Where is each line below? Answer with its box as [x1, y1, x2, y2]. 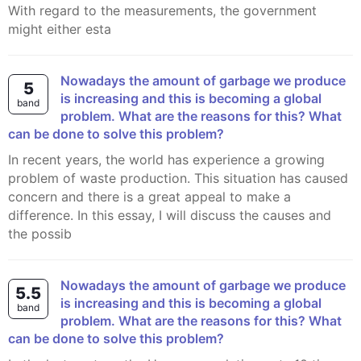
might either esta [8, 21, 111, 37]
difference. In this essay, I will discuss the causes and [8, 207, 331, 223]
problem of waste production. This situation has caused [8, 170, 348, 186]
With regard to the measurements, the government [8, 2, 317, 19]
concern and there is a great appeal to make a [8, 189, 291, 205]
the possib [8, 226, 72, 242]
